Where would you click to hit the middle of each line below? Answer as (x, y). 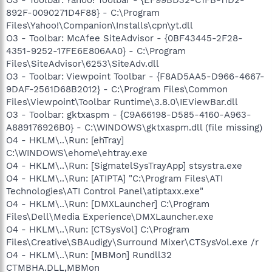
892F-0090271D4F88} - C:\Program (83, 12)
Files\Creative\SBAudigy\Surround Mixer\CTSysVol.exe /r (132, 242)
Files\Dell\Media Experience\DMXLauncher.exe (110, 216)
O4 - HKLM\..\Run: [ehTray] (65, 140)
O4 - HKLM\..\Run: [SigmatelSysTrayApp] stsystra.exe (124, 165)
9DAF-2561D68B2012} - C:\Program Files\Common (117, 89)
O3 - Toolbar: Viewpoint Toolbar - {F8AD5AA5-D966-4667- (135, 76)
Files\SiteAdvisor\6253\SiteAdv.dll (83, 63)
